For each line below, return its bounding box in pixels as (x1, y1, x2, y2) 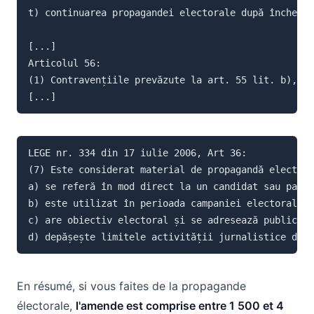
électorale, (17, 298, 76, 313)
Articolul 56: (28, 57, 101, 69)
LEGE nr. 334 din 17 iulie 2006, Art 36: (28, 146, 247, 158)
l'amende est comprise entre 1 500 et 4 (76, 298, 284, 313)
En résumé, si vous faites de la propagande (17, 278, 246, 293)
